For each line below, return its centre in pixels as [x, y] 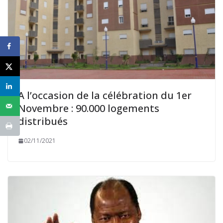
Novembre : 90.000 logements [89, 109]
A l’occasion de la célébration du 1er [105, 96]
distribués [43, 121]
